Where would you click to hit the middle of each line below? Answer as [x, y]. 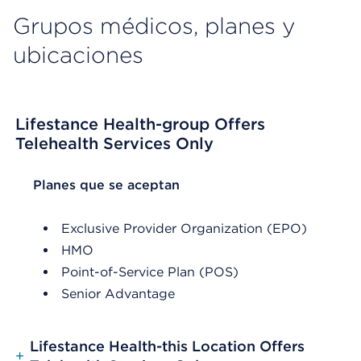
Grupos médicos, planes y [154, 26]
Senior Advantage [118, 294]
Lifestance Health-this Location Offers [167, 346]
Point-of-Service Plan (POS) [150, 272]
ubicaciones [78, 55]
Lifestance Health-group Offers [140, 124]
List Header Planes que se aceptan [126, 185]
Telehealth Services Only [114, 143]
